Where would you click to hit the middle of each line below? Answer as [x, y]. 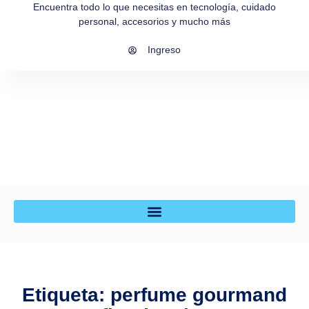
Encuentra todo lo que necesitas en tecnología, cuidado [154, 7]
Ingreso [164, 50]
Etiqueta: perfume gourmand [154, 295]
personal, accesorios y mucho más [154, 21]
